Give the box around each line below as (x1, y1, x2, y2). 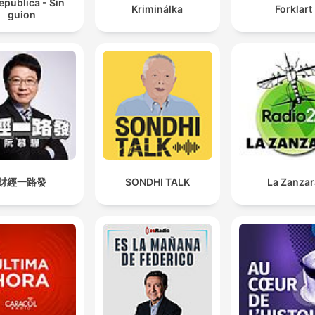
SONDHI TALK (124, 175, 190, 188)
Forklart (274, 2, 312, 15)
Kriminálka (131, 2, 184, 15)
